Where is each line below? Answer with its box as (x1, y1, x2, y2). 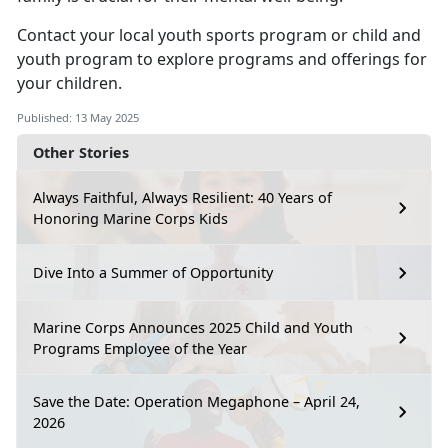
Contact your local (17, 23, 158, 46)
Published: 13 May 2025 (17, 109, 139, 125)
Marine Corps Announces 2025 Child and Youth (33, 317, 353, 337)
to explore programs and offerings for (133, 47, 427, 70)
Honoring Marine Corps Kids (33, 208, 228, 228)
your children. (17, 71, 122, 94)
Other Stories (33, 142, 129, 162)
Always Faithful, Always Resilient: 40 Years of (33, 187, 332, 207)
